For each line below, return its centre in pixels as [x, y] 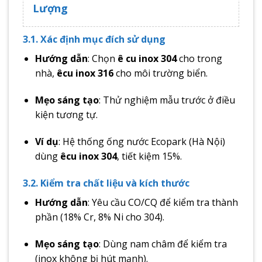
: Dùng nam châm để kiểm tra [163, 244]
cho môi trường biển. [160, 73]
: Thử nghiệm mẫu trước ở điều [167, 100]
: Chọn [102, 59]
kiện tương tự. [66, 115]
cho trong [199, 59]
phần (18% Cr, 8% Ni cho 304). [99, 217]
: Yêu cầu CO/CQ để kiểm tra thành [163, 202]
